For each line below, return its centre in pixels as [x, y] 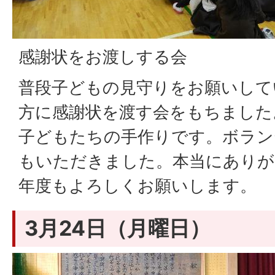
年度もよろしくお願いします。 [137, 186]
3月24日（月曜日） [118, 228]
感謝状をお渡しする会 [103, 57]
